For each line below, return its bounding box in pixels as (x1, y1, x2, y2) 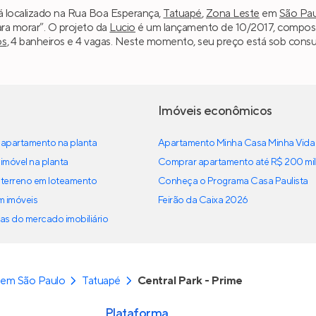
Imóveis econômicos (158, 103, 272, 120)
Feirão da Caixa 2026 (158, 194, 248, 207)
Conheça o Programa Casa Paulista (158, 175, 308, 188)
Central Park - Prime (137, 274, 243, 288)
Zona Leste (205, 6, 260, 20)
